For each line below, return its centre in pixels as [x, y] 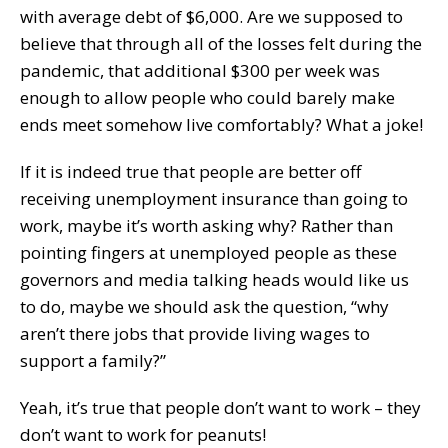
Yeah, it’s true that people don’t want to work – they [220, 407]
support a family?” [93, 360]
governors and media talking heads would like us [214, 279]
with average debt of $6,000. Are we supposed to [211, 16]
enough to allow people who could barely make [207, 97]
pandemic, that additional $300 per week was [200, 70]
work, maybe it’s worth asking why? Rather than [206, 225]
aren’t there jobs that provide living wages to [195, 333]
